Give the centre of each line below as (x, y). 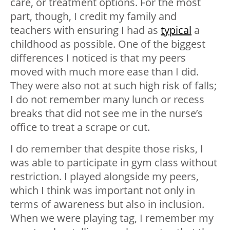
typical (176, 30)
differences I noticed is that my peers (98, 58)
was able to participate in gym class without (114, 163)
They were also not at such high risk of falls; (113, 86)
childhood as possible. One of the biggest (108, 44)
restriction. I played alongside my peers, (104, 177)
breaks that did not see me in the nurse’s (107, 113)
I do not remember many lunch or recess (107, 100)
